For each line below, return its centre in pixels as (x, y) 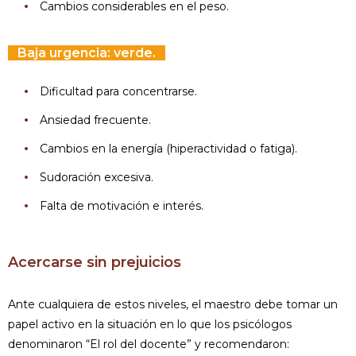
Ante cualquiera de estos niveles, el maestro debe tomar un (173, 304)
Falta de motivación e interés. (122, 206)
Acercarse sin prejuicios (95, 262)
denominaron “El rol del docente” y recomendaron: (149, 344)
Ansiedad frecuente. (95, 120)
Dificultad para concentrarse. (118, 91)
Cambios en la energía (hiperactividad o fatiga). (168, 149)
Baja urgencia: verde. (87, 53)
